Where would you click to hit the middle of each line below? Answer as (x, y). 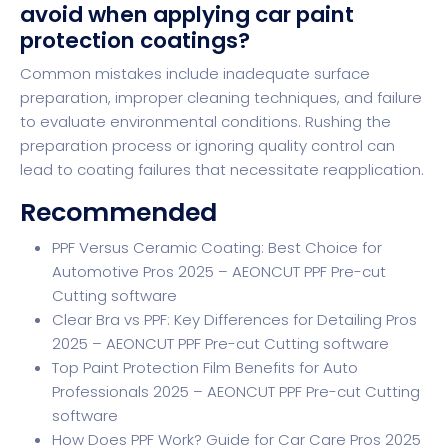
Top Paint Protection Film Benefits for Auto (205, 367)
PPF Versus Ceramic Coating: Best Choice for (217, 247)
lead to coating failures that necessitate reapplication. (222, 169)
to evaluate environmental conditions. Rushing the (205, 121)
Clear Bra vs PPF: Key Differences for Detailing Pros (234, 319)
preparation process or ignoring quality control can (207, 145)
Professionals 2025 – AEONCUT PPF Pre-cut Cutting (236, 391)
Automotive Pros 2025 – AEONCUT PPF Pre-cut (219, 271)
